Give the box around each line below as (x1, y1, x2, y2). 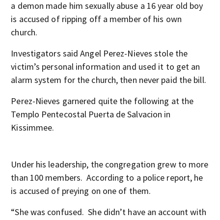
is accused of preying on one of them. (11, 185, 151, 196)
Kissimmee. (11, 122, 55, 133)
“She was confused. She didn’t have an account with (11, 206, 207, 218)
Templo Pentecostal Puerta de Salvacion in (11, 109, 171, 120)
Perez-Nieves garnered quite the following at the (11, 95, 194, 107)
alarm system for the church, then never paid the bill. (11, 74, 206, 85)
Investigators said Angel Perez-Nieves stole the (11, 48, 188, 59)
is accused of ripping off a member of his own (11, 13, 182, 25)
